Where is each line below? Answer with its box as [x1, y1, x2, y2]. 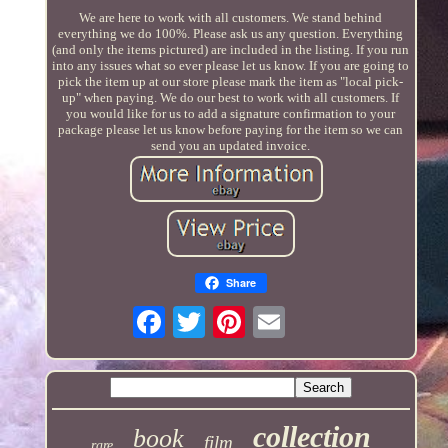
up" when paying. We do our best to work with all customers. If [62, 89, 400, 105]
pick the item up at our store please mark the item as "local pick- [58, 73, 404, 89]
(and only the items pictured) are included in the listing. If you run [52, 41, 410, 57]
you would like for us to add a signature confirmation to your [66, 105, 396, 121]
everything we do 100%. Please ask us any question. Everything [58, 25, 404, 41]
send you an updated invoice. [151, 137, 311, 153]
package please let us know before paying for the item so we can [58, 121, 404, 137]
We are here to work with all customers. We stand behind [79, 9, 383, 25]
